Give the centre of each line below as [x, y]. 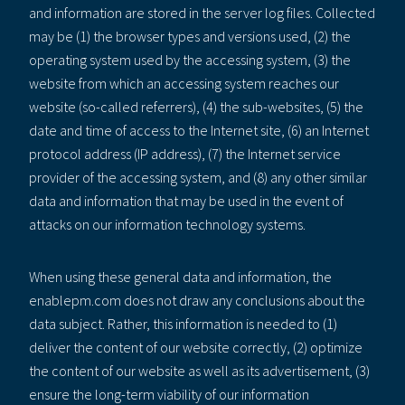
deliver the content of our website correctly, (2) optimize [196, 347]
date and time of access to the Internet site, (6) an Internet [199, 130]
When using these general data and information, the [180, 276]
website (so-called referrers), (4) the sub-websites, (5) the [196, 106]
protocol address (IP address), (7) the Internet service [185, 153]
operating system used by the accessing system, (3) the [190, 59]
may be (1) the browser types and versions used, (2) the [190, 36]
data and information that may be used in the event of [186, 200]
